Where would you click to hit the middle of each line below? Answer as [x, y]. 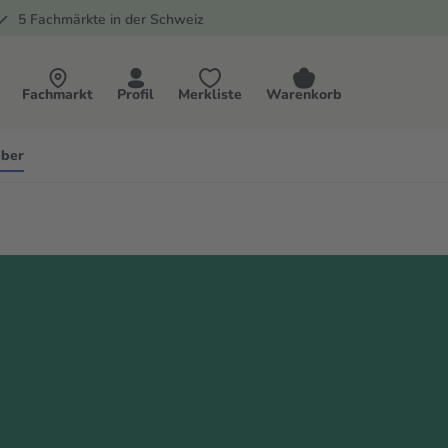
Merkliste [210, 94]
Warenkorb [304, 94]
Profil [135, 94]
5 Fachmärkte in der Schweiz [110, 19]
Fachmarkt [57, 94]
